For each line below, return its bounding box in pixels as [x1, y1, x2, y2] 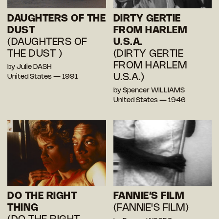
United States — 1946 [113, 97, 186, 104]
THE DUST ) [7, 49, 62, 59]
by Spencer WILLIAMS [113, 87, 185, 94]
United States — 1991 [7, 73, 78, 80]
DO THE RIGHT [7, 191, 77, 201]
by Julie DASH [7, 64, 52, 70]
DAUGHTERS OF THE [7, 14, 106, 23]
